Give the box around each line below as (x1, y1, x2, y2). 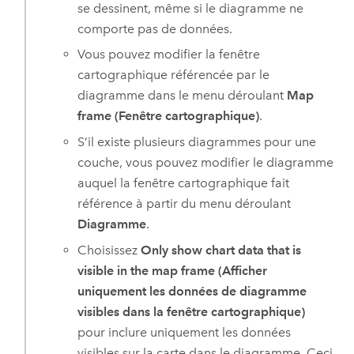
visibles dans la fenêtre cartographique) (77, 303, 306, 319)
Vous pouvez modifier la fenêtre (77, 47, 261, 62)
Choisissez (77, 242, 141, 258)
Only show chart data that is (141, 242, 302, 258)
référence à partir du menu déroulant (77, 195, 292, 211)
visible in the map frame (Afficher (77, 262, 268, 278)
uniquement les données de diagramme (77, 283, 307, 299)
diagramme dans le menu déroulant (77, 88, 288, 104)
